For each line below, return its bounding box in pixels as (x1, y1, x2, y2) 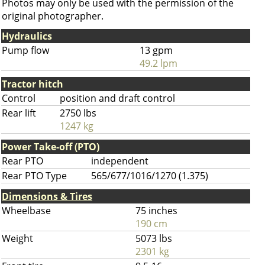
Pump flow (2, 44, 49, 57)
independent (91, 154, 148, 167)
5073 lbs (135, 232, 172, 245)
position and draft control (60, 92, 175, 105)
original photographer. (2, 9, 104, 22)
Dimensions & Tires (2, 190, 92, 203)
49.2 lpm (140, 57, 177, 70)
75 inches (135, 204, 177, 217)
